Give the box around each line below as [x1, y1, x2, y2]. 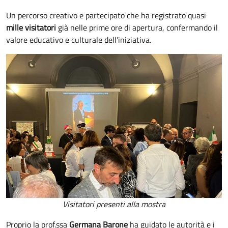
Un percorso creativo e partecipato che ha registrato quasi [6, 9, 206, 22]
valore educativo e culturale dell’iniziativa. [6, 34, 151, 46]
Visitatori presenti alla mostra [63, 198, 165, 211]
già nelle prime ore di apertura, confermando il [56, 21, 218, 34]
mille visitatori [6, 21, 56, 34]
